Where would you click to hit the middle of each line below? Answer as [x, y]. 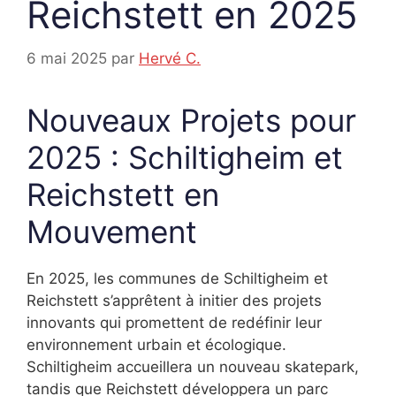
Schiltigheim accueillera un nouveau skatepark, [193, 366]
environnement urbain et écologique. [156, 344]
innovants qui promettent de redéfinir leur [174, 322]
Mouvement [112, 231]
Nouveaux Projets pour [191, 120]
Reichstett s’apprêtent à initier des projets [174, 300]
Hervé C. [170, 58]
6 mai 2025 [67, 58]
